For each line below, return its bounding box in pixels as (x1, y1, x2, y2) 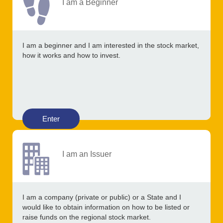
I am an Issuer (62, 149, 111, 159)
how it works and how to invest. (22, 51, 120, 60)
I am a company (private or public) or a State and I (22, 193, 181, 202)
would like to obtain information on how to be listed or (22, 203, 190, 212)
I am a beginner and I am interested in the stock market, (22, 41, 199, 50)
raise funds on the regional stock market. (22, 213, 151, 222)
